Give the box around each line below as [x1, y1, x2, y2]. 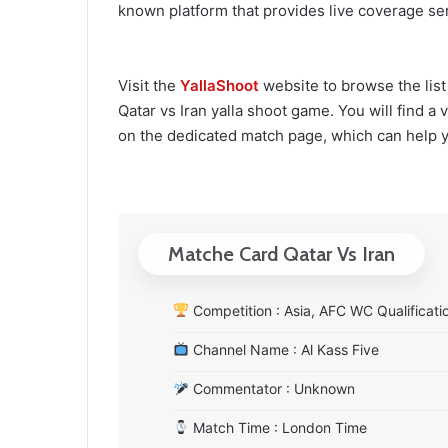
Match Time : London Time [188, 419, 367, 436]
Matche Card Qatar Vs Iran [168, 242, 395, 266]
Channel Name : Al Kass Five [188, 341, 379, 358]
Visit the [118, 76, 180, 95]
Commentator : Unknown [188, 380, 355, 397]
